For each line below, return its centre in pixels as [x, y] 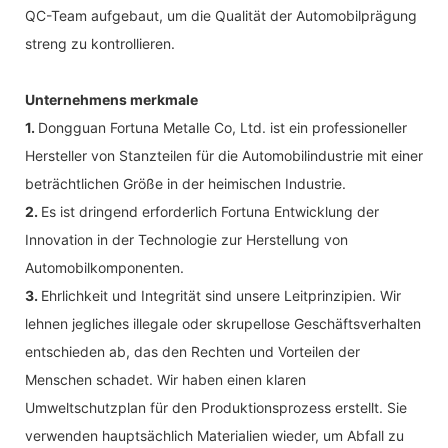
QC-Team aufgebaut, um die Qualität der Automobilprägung [221, 15]
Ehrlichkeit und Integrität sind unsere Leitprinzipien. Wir [221, 295]
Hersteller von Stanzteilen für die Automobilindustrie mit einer [224, 155]
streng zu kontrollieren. [100, 43]
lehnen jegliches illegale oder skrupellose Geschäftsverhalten [223, 323]
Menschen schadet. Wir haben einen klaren [165, 379]
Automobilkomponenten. [104, 267]
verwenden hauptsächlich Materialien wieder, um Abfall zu [214, 435]
